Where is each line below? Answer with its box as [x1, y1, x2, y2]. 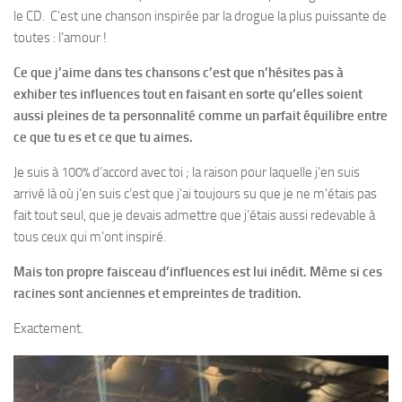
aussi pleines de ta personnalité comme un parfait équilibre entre [13, 107, 388, 124]
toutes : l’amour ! [13, 29, 107, 46]
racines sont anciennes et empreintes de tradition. [13, 284, 301, 301]
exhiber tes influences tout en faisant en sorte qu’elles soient [13, 85, 363, 102]
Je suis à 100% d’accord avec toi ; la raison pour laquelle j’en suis [13, 163, 360, 180]
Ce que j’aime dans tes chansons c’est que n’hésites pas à [13, 64, 344, 81]
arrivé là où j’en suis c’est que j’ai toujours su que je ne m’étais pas [13, 185, 377, 202]
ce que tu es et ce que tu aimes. [13, 128, 193, 145]
